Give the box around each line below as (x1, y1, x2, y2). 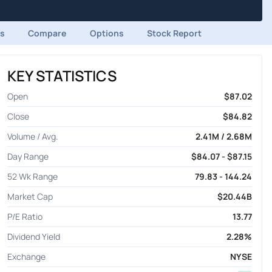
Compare (28, 27, 67, 39)
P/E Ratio (7, 210, 42, 222)
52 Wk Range (7, 170, 58, 182)
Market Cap (7, 190, 53, 202)
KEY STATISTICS (7, 65, 117, 86)
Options (89, 27, 124, 39)
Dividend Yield (7, 230, 60, 242)
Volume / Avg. (7, 130, 58, 142)
